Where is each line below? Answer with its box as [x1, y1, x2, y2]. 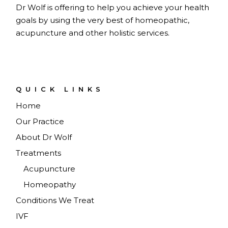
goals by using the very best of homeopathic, [16, 15, 190, 25]
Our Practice [16, 117, 65, 127]
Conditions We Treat [16, 195, 95, 206]
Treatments [16, 148, 62, 158]
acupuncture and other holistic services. [16, 28, 170, 38]
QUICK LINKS [16, 85, 105, 94]
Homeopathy [23, 180, 76, 190]
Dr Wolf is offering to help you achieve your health [16, 3, 210, 13]
